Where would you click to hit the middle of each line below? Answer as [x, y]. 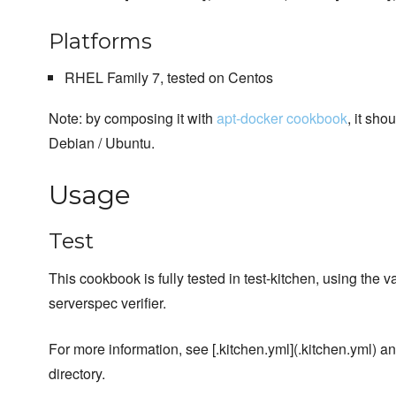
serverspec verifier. [107, 303]
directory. [77, 374]
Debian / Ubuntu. [102, 143]
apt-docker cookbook [282, 118]
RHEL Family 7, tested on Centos [168, 78]
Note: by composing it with [133, 118]
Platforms [100, 42]
